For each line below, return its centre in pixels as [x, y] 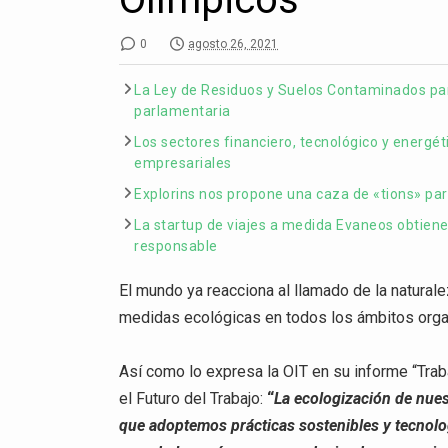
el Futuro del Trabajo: [193, 399]
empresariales [183, 162]
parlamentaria [182, 110]
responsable [176, 245]
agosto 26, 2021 [233, 43]
